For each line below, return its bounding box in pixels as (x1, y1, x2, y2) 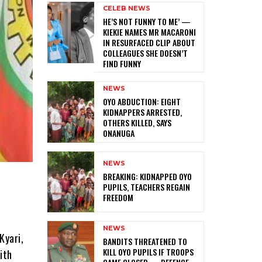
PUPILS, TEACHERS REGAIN (103, 181, 191, 194)
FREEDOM (103, 191, 134, 204)
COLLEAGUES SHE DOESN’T (103, 46, 188, 59)
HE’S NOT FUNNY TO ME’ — (103, 15, 191, 27)
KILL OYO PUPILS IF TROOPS (103, 246, 194, 258)
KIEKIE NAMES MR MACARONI (103, 25, 196, 38)
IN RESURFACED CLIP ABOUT (103, 36, 196, 49)
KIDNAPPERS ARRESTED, (103, 105, 182, 118)
